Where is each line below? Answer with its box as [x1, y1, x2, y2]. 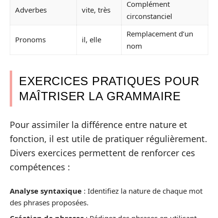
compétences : [10, 161, 70, 173]
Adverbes [15, 5, 47, 15]
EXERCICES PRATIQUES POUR [19, 74, 199, 88]
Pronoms [15, 35, 46, 44]
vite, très [82, 5, 110, 15]
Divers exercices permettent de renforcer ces [10, 146, 195, 159]
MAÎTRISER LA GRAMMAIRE [19, 90, 181, 103]
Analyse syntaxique [10, 186, 82, 196]
